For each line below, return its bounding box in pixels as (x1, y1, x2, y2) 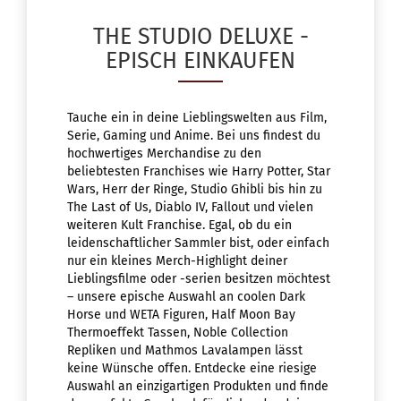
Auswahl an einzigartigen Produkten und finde (67, 379, 328, 395)
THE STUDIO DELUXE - (92, 23, 309, 51)
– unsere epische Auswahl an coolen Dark (67, 289, 305, 305)
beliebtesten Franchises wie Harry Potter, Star (67, 164, 330, 180)
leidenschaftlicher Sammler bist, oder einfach (67, 235, 329, 252)
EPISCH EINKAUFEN (106, 47, 295, 75)
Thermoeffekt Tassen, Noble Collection (67, 325, 288, 341)
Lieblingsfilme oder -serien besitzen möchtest (67, 271, 330, 287)
